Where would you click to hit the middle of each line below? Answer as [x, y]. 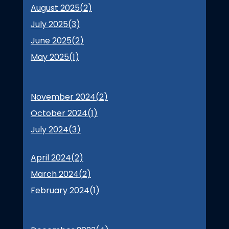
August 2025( [57, 8]
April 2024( [53, 157]
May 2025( [52, 57]
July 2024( [51, 129]
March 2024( [56, 174]
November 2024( [65, 97]
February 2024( [62, 190]
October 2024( [61, 113]
